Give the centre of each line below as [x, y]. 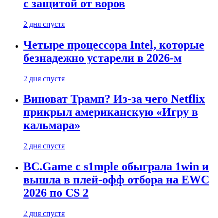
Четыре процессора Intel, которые [114, 45]
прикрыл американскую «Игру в [111, 112]
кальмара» [52, 125]
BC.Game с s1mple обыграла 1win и [116, 167]
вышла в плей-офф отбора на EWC [116, 180]
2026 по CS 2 [56, 193]
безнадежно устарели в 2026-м [102, 58]
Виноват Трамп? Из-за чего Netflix [114, 99]
